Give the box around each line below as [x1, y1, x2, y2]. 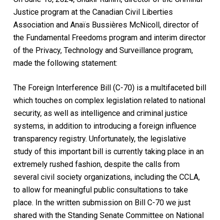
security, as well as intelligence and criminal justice [13, 108, 188, 118]
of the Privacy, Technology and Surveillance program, [13, 45, 193, 55]
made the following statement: [13, 58, 117, 68]
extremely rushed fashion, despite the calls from [13, 159, 180, 169]
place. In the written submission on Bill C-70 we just [13, 197, 191, 207]
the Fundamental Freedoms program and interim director [13, 32, 206, 42]
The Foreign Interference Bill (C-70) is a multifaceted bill [13, 82, 206, 92]
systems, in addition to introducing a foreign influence [13, 121, 196, 131]
